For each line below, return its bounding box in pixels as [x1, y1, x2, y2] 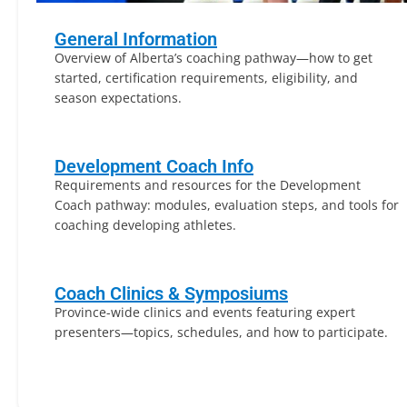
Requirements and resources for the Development [55, 176, 361, 194]
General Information [55, 28, 217, 50]
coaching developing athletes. [55, 216, 236, 233]
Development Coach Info [55, 155, 253, 177]
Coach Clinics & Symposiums [55, 283, 288, 304]
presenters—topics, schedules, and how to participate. [55, 323, 388, 341]
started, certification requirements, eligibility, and [55, 69, 358, 86]
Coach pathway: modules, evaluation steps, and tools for [55, 196, 399, 213]
